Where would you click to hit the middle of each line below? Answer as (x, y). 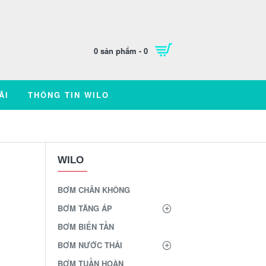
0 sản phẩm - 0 (121, 50)
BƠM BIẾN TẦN (86, 227)
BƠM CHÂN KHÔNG (94, 190)
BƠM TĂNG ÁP (85, 208)
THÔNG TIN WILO (68, 95)
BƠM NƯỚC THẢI (90, 245)
